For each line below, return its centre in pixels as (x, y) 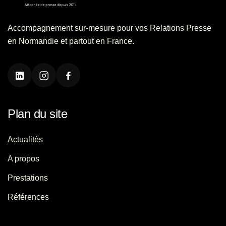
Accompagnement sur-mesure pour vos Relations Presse (109, 28)
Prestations (28, 178)
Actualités (25, 139)
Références (28, 197)
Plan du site (38, 114)
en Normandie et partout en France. (71, 41)
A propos (23, 158)
